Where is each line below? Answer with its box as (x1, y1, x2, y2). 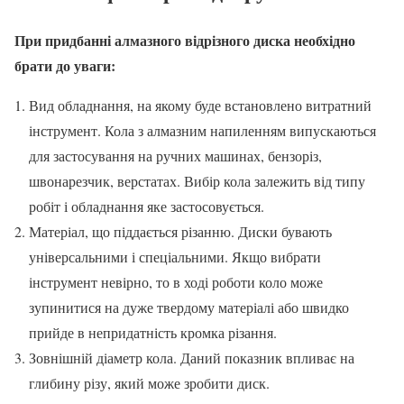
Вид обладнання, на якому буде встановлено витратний (29, 95, 372, 115)
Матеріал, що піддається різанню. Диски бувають (29, 221, 332, 241)
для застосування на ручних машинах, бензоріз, (29, 145, 322, 165)
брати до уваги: (14, 54, 115, 76)
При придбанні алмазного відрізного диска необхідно (14, 29, 355, 50)
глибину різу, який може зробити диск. (29, 372, 270, 392)
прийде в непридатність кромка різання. (29, 322, 277, 342)
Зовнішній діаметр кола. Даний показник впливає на (29, 347, 354, 367)
